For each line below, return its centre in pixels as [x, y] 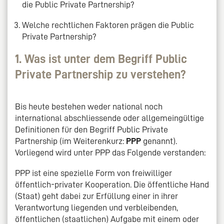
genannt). [160, 141]
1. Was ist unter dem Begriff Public [101, 59]
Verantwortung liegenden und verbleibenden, [96, 207]
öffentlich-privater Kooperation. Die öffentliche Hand [112, 184]
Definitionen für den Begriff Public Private [91, 129]
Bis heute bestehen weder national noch [89, 106]
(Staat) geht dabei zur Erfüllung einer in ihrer [96, 196]
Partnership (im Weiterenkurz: [70, 141]
